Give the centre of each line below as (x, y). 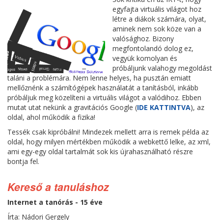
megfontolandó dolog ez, (153, 48)
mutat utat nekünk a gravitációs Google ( (72, 107)
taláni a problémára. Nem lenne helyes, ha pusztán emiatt (99, 78)
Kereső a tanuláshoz (58, 187)
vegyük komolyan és (145, 58)
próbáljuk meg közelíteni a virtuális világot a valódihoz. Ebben (104, 97)
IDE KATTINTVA (164, 107)
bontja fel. (23, 161)
